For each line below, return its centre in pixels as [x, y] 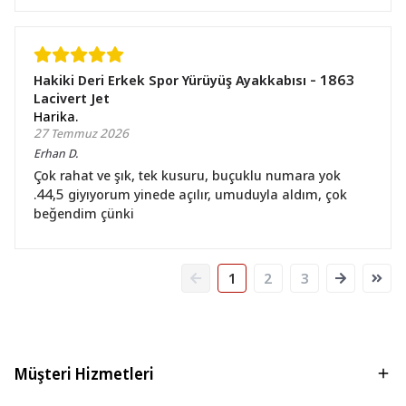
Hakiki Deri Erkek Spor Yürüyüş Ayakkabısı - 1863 [194, 80]
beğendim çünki [84, 213]
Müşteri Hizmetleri [84, 373]
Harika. [56, 116]
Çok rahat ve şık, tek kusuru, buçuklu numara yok [187, 175]
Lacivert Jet [72, 98]
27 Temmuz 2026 [81, 133]
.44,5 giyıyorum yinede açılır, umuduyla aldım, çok [190, 194]
